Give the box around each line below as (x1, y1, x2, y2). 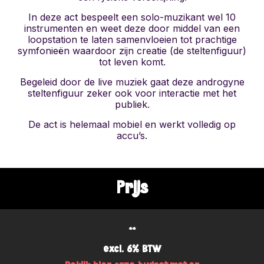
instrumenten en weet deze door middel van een (24, 22, 240, 34)
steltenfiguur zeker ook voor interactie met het (28, 87, 236, 99)
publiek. (114, 98, 150, 110)
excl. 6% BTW (103, 243, 161, 255)
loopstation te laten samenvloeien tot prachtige (27, 33, 237, 45)
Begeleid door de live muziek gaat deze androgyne (19, 75, 245, 88)
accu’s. (117, 129, 147, 141)
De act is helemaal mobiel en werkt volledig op (28, 118, 236, 130)
